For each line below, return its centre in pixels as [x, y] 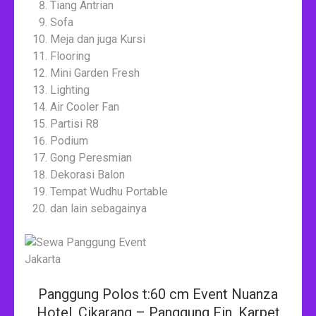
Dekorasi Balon [87, 174]
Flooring [70, 56]
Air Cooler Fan [85, 107]
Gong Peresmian [91, 157]
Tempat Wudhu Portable [109, 191]
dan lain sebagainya [98, 208]
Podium [69, 140]
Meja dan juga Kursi [98, 39]
